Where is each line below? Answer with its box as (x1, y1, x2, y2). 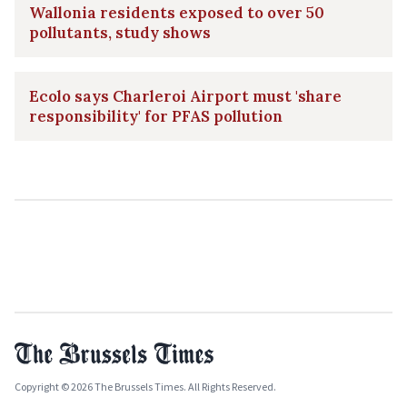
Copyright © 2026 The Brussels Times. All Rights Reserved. (15, 380, 276, 394)
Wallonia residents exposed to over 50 (29, 3, 324, 24)
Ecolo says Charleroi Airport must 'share (29, 86, 342, 107)
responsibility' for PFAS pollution (29, 106, 283, 127)
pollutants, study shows (29, 23, 211, 44)
